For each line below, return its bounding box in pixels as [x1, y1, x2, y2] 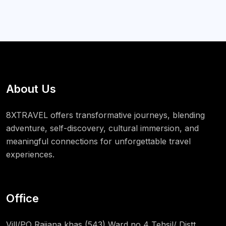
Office [6, 191, 39, 205]
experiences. [6, 149, 54, 159]
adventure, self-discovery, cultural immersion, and [6, 123, 199, 133]
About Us [6, 82, 56, 95]
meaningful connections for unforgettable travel [6, 136, 191, 146]
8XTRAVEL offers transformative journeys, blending [6, 109, 205, 120]
